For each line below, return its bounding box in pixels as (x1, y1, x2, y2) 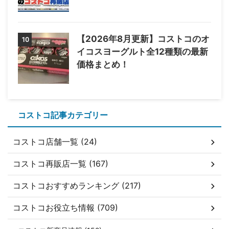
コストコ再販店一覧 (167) (13, 158, 108, 169)
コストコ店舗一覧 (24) (13, 136, 97, 147)
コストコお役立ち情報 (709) (13, 202, 118, 213)
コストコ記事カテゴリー (18, 110, 108, 120)
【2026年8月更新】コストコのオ (77, 34, 210, 44)
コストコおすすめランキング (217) (13, 180, 141, 191)
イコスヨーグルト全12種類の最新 (77, 47, 208, 57)
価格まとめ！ (77, 59, 129, 70)
